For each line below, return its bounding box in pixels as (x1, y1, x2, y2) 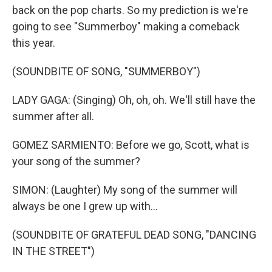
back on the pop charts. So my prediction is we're (12, 4, 248, 16)
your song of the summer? (12, 155, 140, 168)
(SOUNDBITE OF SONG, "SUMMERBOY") (12, 65, 200, 78)
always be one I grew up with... (12, 200, 158, 212)
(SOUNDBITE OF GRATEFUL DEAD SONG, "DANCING (12, 228, 256, 241)
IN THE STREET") (12, 245, 95, 257)
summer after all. (12, 110, 94, 123)
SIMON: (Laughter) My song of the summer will (12, 183, 237, 196)
